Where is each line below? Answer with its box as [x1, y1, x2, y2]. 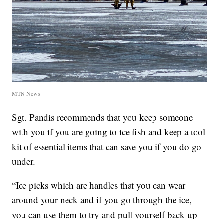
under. [12, 155, 36, 168]
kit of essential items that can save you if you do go [12, 140, 202, 153]
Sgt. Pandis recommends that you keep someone [12, 111, 193, 124]
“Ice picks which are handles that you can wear [12, 179, 186, 192]
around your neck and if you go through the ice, [12, 194, 192, 206]
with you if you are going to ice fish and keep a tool [12, 126, 206, 138]
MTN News [12, 89, 41, 98]
